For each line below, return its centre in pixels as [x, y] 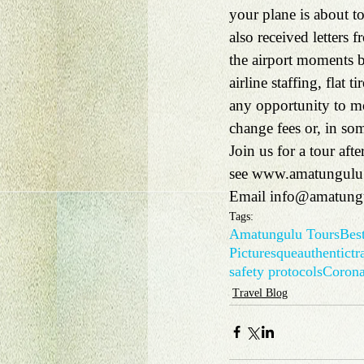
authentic [324, 252]
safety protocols [276, 271]
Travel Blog [260, 292]
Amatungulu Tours [284, 234]
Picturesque [263, 252]
